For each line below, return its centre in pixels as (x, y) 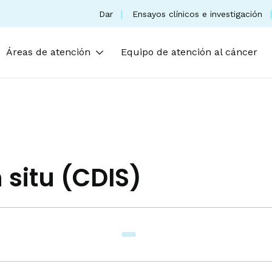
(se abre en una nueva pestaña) (177, 13)
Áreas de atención (48, 52)
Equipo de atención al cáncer (189, 52)
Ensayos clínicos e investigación (197, 14)
